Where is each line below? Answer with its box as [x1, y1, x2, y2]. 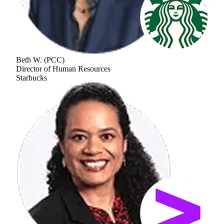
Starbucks [16, 73, 47, 82]
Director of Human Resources [16, 64, 110, 73]
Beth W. [16, 55, 42, 64]
